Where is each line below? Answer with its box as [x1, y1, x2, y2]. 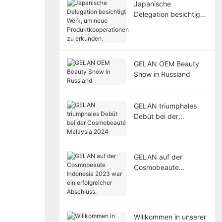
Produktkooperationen [133, 30, 206, 39]
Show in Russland [133, 69, 190, 78]
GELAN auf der [133, 152, 182, 161]
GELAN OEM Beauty [133, 59, 199, 68]
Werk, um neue [133, 20, 182, 29]
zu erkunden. [133, 41, 176, 50]
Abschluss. [133, 194, 168, 203]
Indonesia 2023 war [133, 173, 198, 182]
